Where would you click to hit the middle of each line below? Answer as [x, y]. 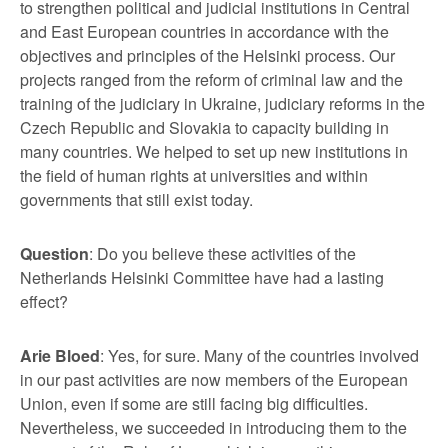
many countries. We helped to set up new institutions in [214, 151]
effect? [44, 301]
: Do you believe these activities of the [222, 253]
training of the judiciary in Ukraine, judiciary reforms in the [222, 103]
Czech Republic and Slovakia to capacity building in [204, 127]
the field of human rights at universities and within [194, 175]
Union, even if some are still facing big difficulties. [194, 403]
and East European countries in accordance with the [204, 31]
